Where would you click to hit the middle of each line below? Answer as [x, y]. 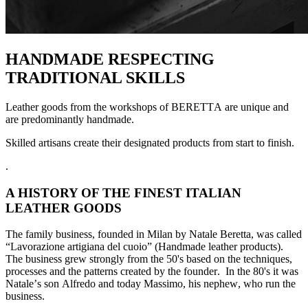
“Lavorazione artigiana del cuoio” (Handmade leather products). [144, 247]
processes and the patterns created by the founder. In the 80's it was [152, 272]
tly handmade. [105, 119]
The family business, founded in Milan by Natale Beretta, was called [154, 234]
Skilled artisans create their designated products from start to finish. [150, 142]
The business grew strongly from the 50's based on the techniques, [149, 259]
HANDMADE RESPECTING [110, 59]
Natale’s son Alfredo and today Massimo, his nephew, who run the [151, 284]
